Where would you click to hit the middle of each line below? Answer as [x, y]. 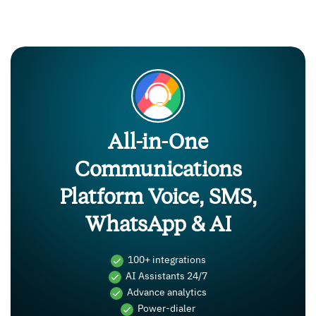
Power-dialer [166, 309]
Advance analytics [166, 293]
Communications [158, 170]
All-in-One [158, 142]
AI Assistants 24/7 [166, 277]
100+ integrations [166, 261]
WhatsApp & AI [158, 225]
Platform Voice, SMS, [158, 197]
